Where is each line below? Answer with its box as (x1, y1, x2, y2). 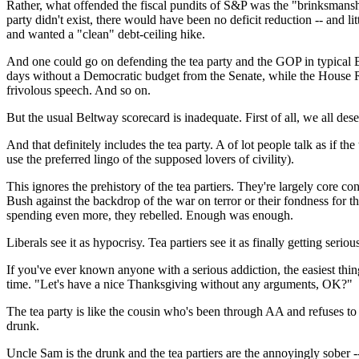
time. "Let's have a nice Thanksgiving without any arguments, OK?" (6, 277, 353, 291)
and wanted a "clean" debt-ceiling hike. (6, 27, 205, 41)
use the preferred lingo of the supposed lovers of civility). (6, 152, 294, 166)
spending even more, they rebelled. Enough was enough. (6, 208, 293, 222)
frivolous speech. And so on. (6, 83, 151, 97)
